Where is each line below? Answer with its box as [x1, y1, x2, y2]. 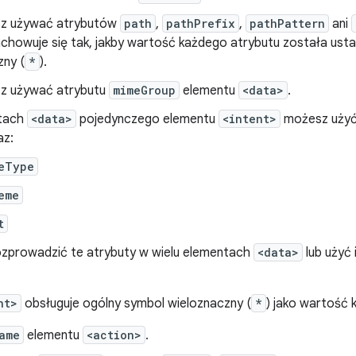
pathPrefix [166, 16, 235, 31]
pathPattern [250, 16, 325, 31]
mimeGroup [113, 83, 176, 98]
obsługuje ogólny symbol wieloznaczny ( [21, 296, 251, 311]
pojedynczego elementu [76, 111, 219, 127]
